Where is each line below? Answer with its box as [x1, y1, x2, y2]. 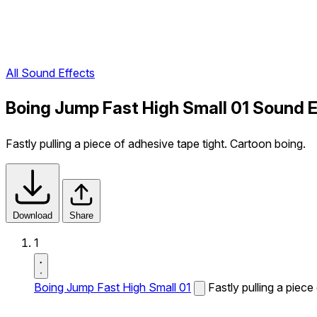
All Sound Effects [6, 66, 95, 81]
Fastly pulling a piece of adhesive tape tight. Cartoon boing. [6, 137, 306, 151]
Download [13, 210, 52, 221]
